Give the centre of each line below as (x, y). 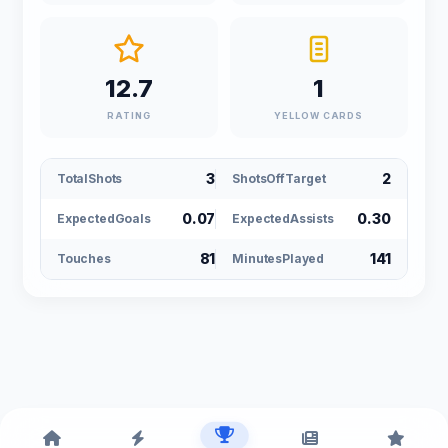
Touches (84, 259)
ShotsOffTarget (279, 179)
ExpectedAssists (283, 219)
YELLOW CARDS (319, 116)
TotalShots (90, 179)
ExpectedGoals (104, 219)
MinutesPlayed (278, 259)
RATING (129, 116)
